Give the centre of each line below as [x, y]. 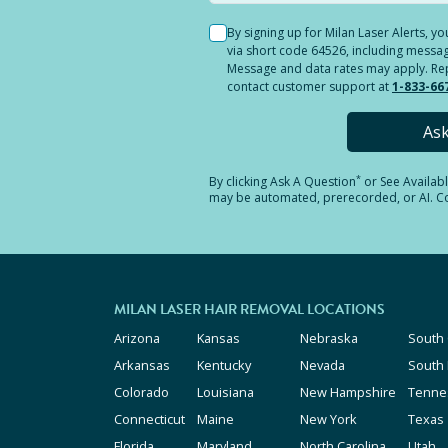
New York [328, 419]
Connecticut [149, 419]
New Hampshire [348, 392]
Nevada [322, 365]
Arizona [137, 338]
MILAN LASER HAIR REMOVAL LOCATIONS [249, 309]
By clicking [239, 181]
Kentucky [224, 365]
